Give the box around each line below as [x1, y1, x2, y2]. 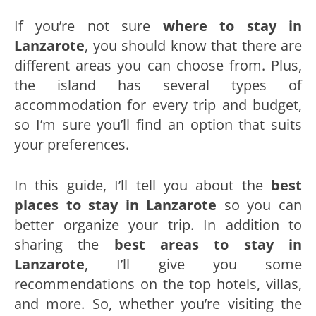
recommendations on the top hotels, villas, [14, 274, 302, 293]
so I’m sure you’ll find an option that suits [14, 114, 302, 134]
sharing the [14, 234, 114, 254]
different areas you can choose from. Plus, [14, 55, 302, 75]
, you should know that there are [85, 35, 302, 55]
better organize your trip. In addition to [14, 214, 302, 234]
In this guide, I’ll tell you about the [14, 175, 271, 195]
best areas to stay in [114, 234, 303, 254]
